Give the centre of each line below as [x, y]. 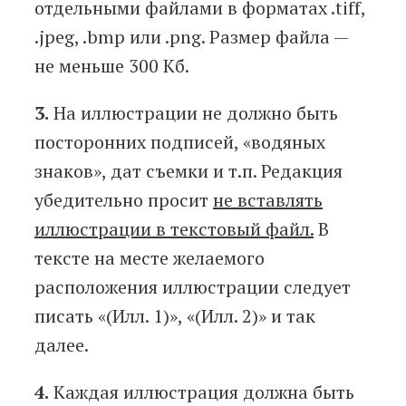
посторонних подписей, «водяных [180, 142]
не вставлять [268, 200]
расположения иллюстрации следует [193, 287]
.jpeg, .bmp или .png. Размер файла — [191, 37]
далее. [62, 345]
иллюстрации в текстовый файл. [174, 229]
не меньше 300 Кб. [112, 66]
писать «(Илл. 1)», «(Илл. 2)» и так [175, 316]
